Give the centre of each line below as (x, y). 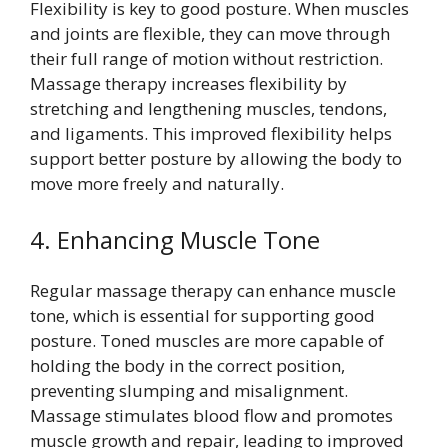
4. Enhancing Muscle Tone (175, 239)
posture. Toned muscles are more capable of (207, 340)
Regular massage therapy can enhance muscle (213, 290)
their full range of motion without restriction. (206, 58)
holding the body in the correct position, (187, 365)
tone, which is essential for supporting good (202, 315)
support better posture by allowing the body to (216, 158)
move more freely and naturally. (157, 183)
